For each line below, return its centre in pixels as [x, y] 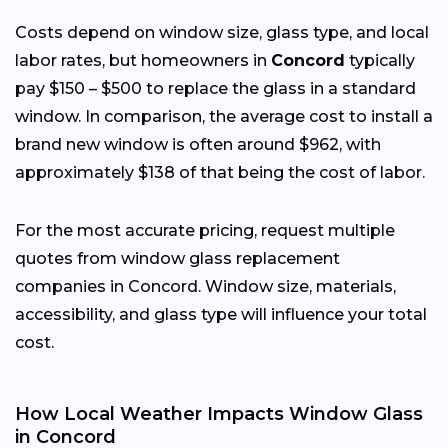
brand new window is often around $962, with [198, 144]
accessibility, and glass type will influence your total [221, 314]
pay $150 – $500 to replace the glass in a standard [215, 88]
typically [380, 60]
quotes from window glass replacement [177, 258]
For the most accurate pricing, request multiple [205, 230]
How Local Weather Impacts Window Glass [219, 413]
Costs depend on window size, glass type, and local [222, 32]
